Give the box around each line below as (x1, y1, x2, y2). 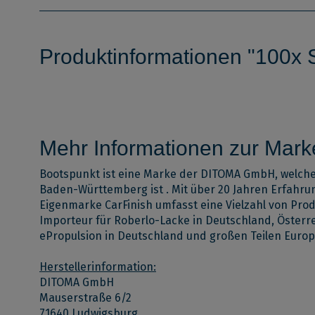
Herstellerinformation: (39, 259, 156, 274)
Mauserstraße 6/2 (39, 290, 131, 304)
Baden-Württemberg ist (39, 182, 163, 196)
